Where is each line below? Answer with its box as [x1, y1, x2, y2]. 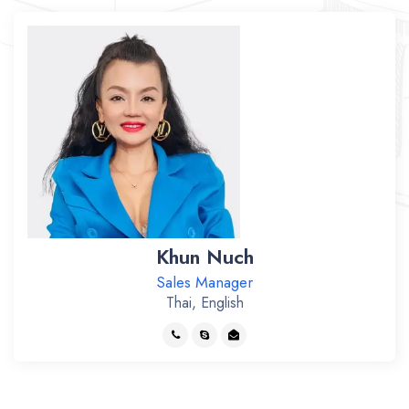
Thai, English [165, 291, 244, 313]
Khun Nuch [155, 241, 254, 271]
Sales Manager [156, 270, 253, 293]
